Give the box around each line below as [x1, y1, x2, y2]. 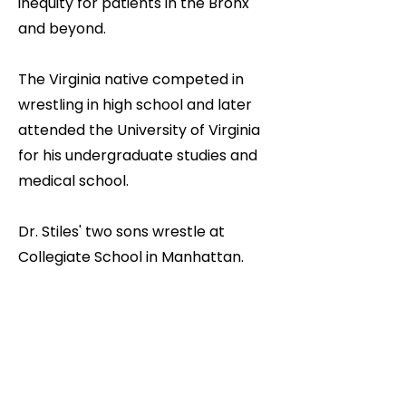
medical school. [18, 170, 129, 191]
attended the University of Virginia [18, 120, 260, 140]
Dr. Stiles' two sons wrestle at [18, 221, 225, 242]
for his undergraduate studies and [18, 145, 257, 166]
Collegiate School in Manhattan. [18, 246, 244, 267]
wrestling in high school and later [18, 94, 252, 115]
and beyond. [18, 18, 106, 39]
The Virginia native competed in [18, 69, 244, 90]
